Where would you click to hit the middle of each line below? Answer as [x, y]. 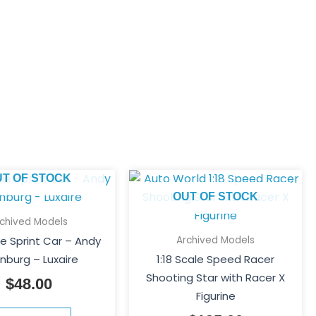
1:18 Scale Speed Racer [216, 260]
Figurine [215, 296]
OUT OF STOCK [216, 196]
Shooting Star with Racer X [216, 278]
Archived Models [216, 240]
